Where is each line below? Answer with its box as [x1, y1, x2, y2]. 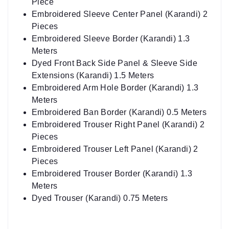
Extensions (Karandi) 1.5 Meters [32, 53, 154, 62]
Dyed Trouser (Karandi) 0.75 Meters [32, 175, 168, 185]
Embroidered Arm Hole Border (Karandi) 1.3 [32, 65, 199, 74]
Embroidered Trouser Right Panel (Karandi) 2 [32, 102, 205, 111]
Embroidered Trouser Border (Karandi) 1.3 [32, 151, 192, 160]
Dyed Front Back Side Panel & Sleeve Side [32, 40, 197, 50]
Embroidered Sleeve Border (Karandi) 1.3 [32, 16, 190, 25]
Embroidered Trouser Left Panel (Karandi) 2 [32, 126, 198, 135]
